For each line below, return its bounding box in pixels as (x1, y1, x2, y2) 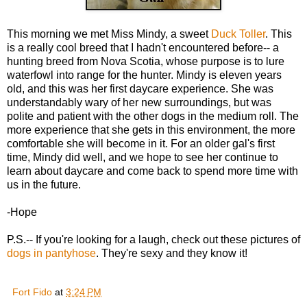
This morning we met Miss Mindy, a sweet (7, 28, 211, 40)
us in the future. (7, 179, 81, 191)
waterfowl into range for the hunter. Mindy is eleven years (7, 69, 282, 82)
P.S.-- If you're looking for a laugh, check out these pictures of (7, 234, 300, 246)
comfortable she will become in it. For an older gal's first (7, 138, 275, 150)
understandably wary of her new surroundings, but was (7, 97, 271, 109)
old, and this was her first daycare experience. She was (7, 83, 273, 95)
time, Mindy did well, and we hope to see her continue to (7, 151, 278, 164)
